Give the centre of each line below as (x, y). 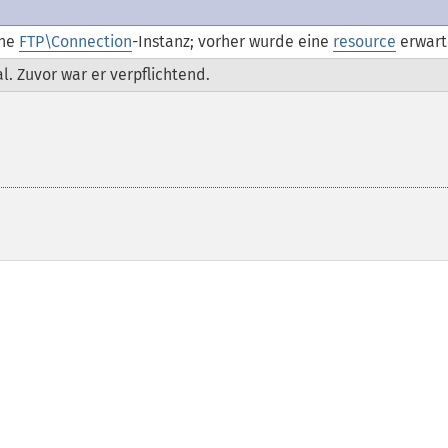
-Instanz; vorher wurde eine (232, 41)
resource (364, 41)
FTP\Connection (75, 41)
